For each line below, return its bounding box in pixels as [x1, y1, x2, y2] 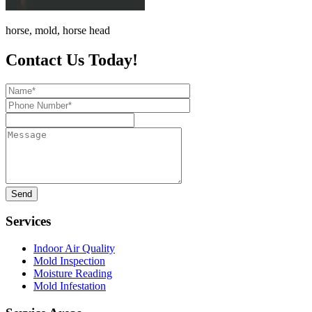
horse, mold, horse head [6, 24, 110, 36]
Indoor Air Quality [33, 242, 115, 255]
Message [5, 126, 43, 139]
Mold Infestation [33, 280, 106, 292]
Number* [5, 109, 47, 122]
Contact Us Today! [6, 50, 138, 69]
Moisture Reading [33, 267, 112, 280]
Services [6, 214, 51, 229]
